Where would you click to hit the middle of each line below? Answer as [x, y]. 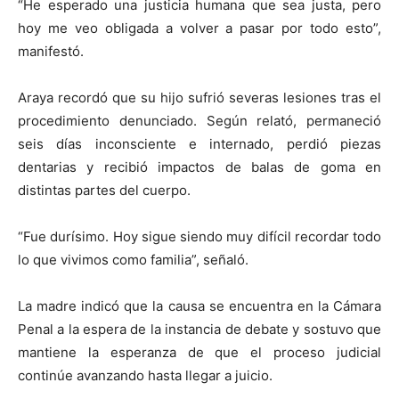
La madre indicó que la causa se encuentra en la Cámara [199, 306]
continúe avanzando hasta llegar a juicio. [145, 376]
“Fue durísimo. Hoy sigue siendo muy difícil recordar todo [199, 237]
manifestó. [51, 52]
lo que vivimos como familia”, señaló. [133, 260]
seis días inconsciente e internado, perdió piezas [199, 144]
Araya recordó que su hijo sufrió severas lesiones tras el [199, 98]
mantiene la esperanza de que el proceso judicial [199, 353]
